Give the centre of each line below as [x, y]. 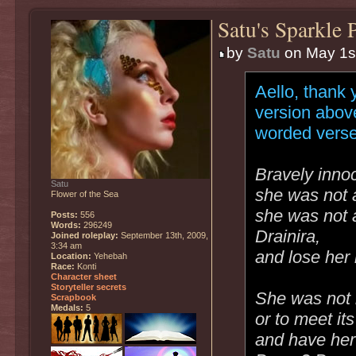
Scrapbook [74, 297]
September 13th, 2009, [163, 235]
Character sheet [84, 276]
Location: [71, 255]
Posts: [64, 214]
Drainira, [288, 236]
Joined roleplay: [85, 235]
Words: [66, 224]
